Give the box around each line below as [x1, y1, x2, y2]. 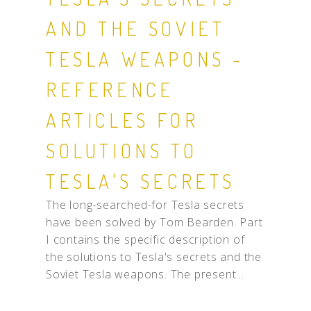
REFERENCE [45, 77, 174, 103]
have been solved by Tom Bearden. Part [45, 215, 263, 230]
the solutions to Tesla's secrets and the [45, 249, 262, 265]
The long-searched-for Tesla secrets [45, 197, 244, 213]
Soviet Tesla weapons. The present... [45, 267, 244, 283]
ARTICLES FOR [45, 108, 199, 133]
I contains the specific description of [45, 232, 245, 248]
